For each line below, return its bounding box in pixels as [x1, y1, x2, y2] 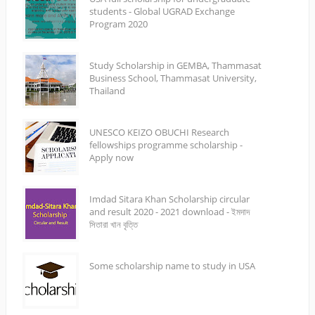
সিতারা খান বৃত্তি [89, 217, 138, 231]
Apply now [89, 150, 134, 164]
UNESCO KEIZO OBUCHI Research [89, 125, 229, 139]
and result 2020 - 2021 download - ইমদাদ [89, 205, 250, 218]
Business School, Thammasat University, [89, 71, 257, 84]
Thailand [89, 84, 125, 97]
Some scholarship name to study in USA [89, 259, 255, 272]
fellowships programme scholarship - [89, 138, 243, 151]
